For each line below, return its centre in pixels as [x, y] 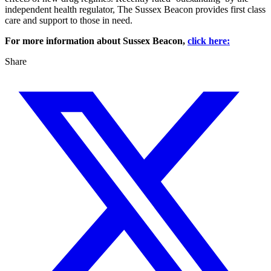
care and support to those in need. [69, 21]
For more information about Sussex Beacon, [96, 41]
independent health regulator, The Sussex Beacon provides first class [135, 10]
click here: [209, 41]
